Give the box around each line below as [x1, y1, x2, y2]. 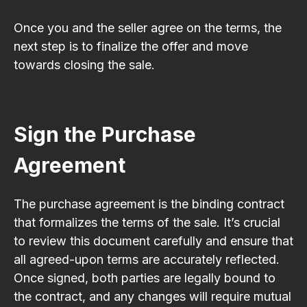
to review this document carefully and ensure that [14, 233, 293, 248]
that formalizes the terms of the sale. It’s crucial [14, 214, 280, 230]
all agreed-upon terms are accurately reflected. [14, 251, 280, 267]
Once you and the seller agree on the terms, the [14, 20, 282, 35]
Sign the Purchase [14, 121, 196, 147]
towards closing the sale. [14, 57, 155, 72]
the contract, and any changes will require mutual [14, 288, 291, 304]
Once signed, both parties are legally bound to [14, 270, 275, 285]
